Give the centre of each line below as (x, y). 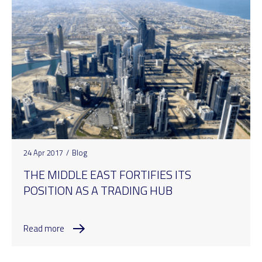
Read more (44, 228)
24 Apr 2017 (43, 153)
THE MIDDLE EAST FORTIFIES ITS (107, 175)
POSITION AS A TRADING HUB (98, 190)
